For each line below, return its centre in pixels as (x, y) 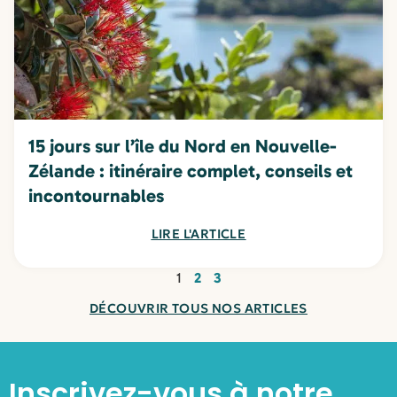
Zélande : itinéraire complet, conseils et (191, 171)
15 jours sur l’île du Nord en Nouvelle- (183, 146)
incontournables (96, 196)
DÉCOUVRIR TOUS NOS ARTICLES (198, 309)
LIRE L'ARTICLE (198, 234)
